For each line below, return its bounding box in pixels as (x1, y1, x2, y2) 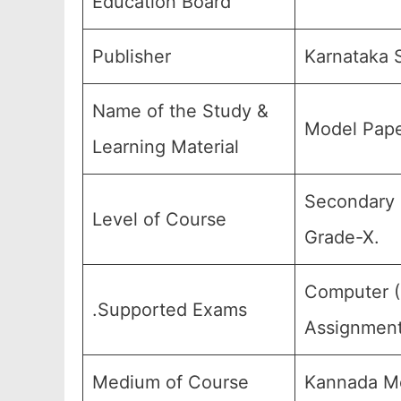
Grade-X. (304, 226, 380, 248)
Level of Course (92, 209, 226, 230)
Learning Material (92, 136, 239, 158)
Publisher (92, 46, 171, 67)
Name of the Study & (92, 100, 269, 122)
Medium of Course (92, 371, 249, 393)
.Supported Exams (92, 299, 247, 320)
